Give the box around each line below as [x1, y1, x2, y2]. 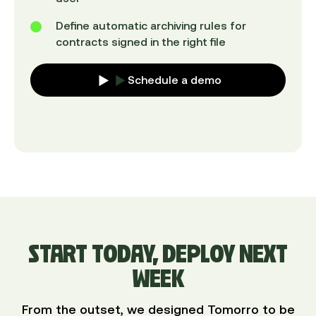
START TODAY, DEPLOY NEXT [28, 236, 288, 270]
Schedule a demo [128, 73, 222, 87]
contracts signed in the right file [55, 35, 226, 48]
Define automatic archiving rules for [55, 18, 246, 32]
